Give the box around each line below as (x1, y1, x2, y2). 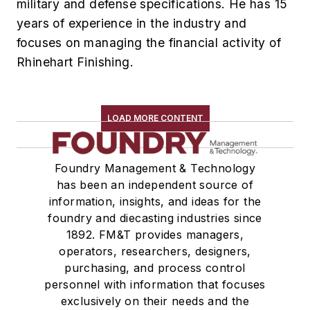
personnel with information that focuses (44, 277, 266, 291)
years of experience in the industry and (17, 16, 247, 30)
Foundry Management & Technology (54, 161, 256, 175)
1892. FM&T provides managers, (66, 228, 244, 241)
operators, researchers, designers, (59, 244, 251, 258)
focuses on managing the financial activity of (17, 35, 281, 50)
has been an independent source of (56, 178, 254, 192)
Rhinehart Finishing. (17, 55, 138, 69)
